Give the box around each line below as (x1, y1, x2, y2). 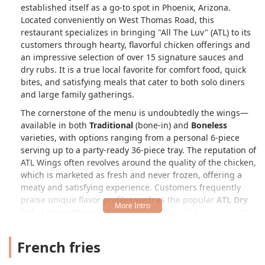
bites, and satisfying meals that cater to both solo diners (21, 76, 245, 88)
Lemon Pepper (41, 206, 101, 218)
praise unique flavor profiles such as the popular (21, 193, 216, 205)
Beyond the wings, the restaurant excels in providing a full (21, 249, 254, 261)
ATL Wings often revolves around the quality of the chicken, (21, 156, 256, 168)
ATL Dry (216, 193, 248, 205)
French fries (17, 237, 101, 257)
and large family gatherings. (21, 88, 134, 100)
